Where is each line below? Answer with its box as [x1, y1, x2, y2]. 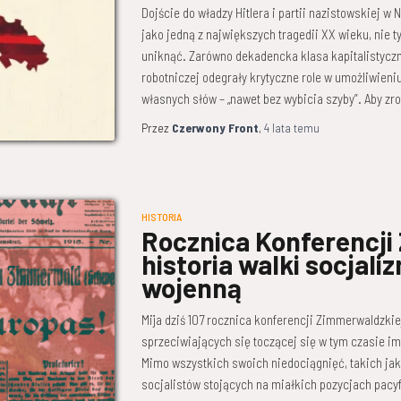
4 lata [263, 119, 291, 135]
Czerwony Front [171, 119, 259, 135]
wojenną [141, 270, 242, 303]
